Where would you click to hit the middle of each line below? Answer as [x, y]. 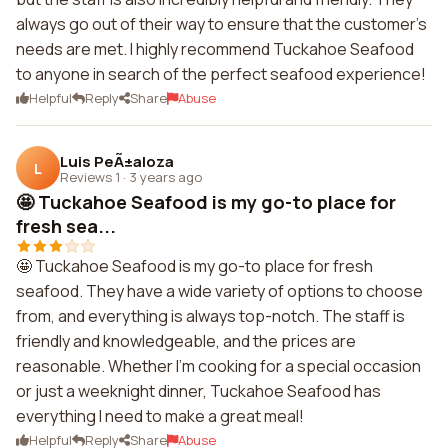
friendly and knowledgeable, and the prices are [186, 341]
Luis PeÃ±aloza [117, 161]
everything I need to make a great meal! [160, 416]
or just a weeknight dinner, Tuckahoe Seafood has [198, 391]
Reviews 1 [90, 176]
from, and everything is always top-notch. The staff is [210, 316]
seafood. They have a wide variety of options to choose [219, 291]
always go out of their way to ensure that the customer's [221, 24]
